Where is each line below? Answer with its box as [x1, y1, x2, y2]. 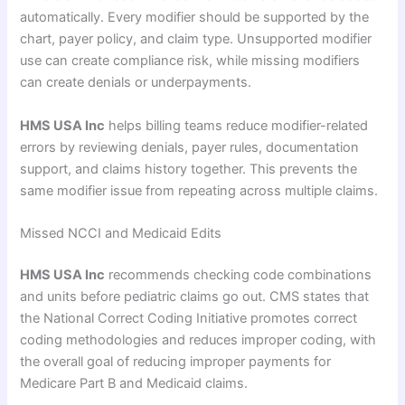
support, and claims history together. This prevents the [20, 160, 358, 177]
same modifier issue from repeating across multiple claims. [20, 182, 379, 199]
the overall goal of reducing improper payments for [20, 353, 332, 370]
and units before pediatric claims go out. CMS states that [20, 287, 370, 305]
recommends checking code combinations [105, 266, 372, 283]
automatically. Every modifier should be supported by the [20, 9, 370, 26]
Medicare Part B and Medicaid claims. [20, 374, 249, 391]
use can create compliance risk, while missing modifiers [20, 52, 361, 70]
